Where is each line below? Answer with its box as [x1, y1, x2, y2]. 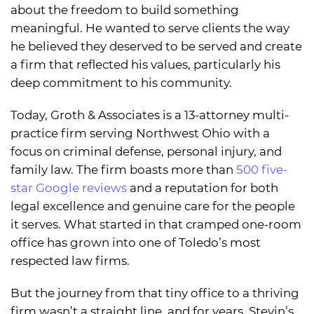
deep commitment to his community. [11, 76, 232, 90]
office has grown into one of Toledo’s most [11, 235, 261, 250]
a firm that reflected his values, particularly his [11, 57, 280, 72]
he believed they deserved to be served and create [11, 39, 302, 54]
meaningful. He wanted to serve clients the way [11, 21, 289, 36]
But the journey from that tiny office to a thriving [11, 286, 299, 301]
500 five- [236, 163, 287, 177]
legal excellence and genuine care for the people [11, 199, 295, 214]
